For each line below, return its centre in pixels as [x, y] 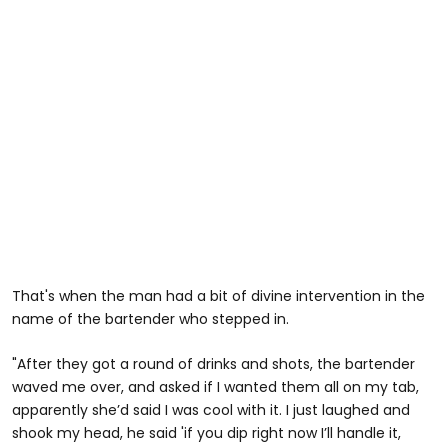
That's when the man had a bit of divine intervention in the [218, 296]
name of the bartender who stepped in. [150, 319]
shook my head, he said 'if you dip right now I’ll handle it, [206, 433]
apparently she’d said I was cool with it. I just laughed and [211, 410]
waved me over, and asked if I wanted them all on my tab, [215, 387]
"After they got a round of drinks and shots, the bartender [213, 364]
